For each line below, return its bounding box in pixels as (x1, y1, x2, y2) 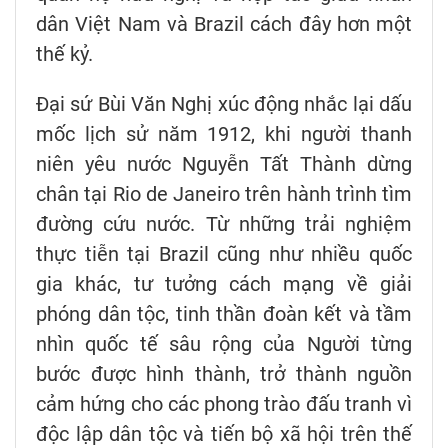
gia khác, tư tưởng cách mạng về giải (36, 272, 412, 297)
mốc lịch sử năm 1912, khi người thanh (36, 122, 412, 147)
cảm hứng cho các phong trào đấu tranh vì (36, 392, 412, 417)
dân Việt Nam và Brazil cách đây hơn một (36, 12, 412, 37)
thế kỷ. (36, 42, 93, 67)
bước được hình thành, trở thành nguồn (36, 362, 412, 387)
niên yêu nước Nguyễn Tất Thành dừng (36, 152, 412, 177)
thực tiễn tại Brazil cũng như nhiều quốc (36, 242, 412, 267)
